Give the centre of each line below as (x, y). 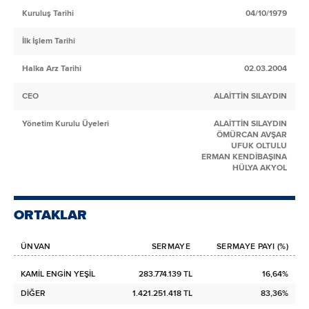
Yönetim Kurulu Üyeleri (66, 123)
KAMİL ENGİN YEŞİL (58, 274)
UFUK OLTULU (259, 146)
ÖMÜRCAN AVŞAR (252, 134)
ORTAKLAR (50, 215)
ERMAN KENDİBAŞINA (244, 157)
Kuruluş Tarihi (48, 13)
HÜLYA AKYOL (260, 168)
